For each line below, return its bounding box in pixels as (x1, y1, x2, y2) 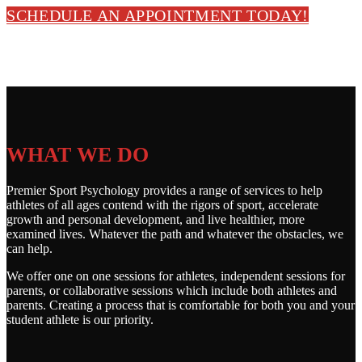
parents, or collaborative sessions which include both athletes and (6, 284, 337, 297)
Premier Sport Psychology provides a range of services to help (6, 183, 322, 197)
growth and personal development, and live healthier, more (6, 213, 305, 226)
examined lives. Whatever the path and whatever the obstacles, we (6, 227, 343, 241)
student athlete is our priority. (6, 313, 154, 326)
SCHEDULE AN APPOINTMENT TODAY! (6, 6, 309, 24)
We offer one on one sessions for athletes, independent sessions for (6, 269, 345, 283)
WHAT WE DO (6, 143, 149, 166)
